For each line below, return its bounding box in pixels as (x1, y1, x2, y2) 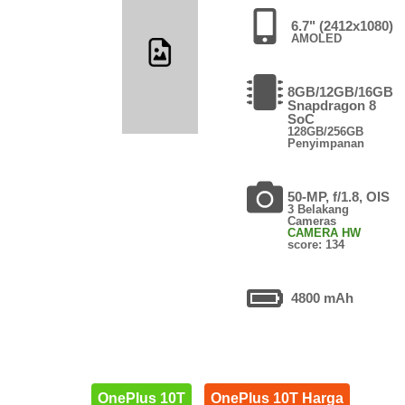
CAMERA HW (287, 225, 362, 240)
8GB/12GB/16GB (287, 83, 394, 99)
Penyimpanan (287, 136, 365, 150)
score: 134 (287, 237, 345, 251)
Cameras (287, 213, 337, 228)
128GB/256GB (287, 124, 364, 138)
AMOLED (291, 31, 343, 45)
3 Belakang (287, 202, 350, 216)
